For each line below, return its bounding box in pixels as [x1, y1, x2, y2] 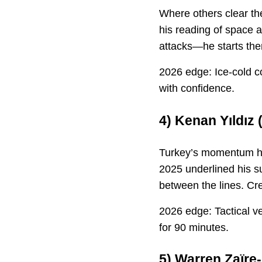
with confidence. [159, 82, 235, 94]
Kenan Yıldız [175, 112, 254, 128]
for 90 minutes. [159, 221, 229, 233]
